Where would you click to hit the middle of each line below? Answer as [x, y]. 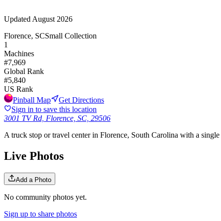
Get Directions [81, 100]
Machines [19, 53]
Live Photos [34, 156]
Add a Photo [34, 180]
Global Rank [24, 71]
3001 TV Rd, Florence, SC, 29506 [57, 118]
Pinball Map [32, 100]
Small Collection [71, 36]
